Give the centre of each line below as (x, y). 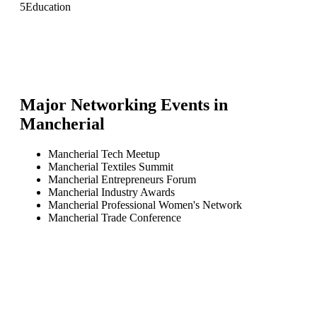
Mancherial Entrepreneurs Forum (122, 179)
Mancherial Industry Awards (111, 192)
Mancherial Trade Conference (115, 217)
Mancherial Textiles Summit (111, 166)
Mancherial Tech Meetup (104, 154)
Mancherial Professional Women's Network (145, 204)
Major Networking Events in (124, 104)
